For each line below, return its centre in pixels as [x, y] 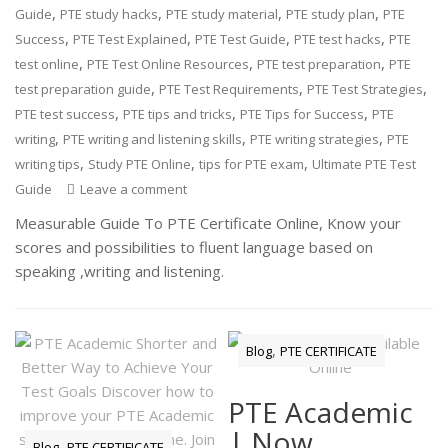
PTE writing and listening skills [153, 138]
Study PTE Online [140, 163]
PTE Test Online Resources [168, 63]
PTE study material [222, 13]
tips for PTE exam [252, 163]
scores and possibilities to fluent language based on [194, 246]
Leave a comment [134, 188]
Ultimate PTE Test [364, 163]
